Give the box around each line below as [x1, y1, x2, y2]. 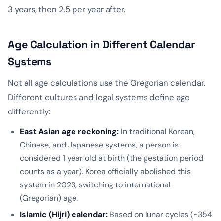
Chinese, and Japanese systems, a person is [20, 139, 179, 150]
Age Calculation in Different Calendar [8, 37, 195, 51]
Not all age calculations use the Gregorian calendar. [8, 77, 205, 88]
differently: [8, 106, 50, 117]
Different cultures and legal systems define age [8, 91, 190, 103]
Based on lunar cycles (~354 [108, 209, 212, 220]
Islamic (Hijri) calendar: [20, 209, 108, 220]
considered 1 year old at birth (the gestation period [20, 152, 203, 163]
